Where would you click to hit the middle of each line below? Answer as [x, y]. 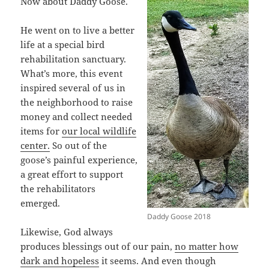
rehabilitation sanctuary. [74, 59]
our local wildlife [99, 131]
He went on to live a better [78, 30]
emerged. [42, 203]
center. [35, 145]
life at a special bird [63, 44]
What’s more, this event [72, 73]
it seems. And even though [158, 260]
